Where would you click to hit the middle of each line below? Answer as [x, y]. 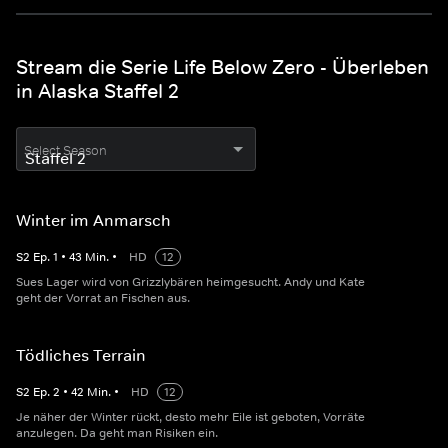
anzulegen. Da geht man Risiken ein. [117, 433]
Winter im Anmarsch [93, 220]
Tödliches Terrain [81, 355]
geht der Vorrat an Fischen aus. [103, 298]
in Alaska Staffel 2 [97, 91]
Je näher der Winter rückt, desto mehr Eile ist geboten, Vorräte [190, 417]
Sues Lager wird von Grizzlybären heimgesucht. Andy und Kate [190, 282]
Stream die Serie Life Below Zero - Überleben [222, 67]
